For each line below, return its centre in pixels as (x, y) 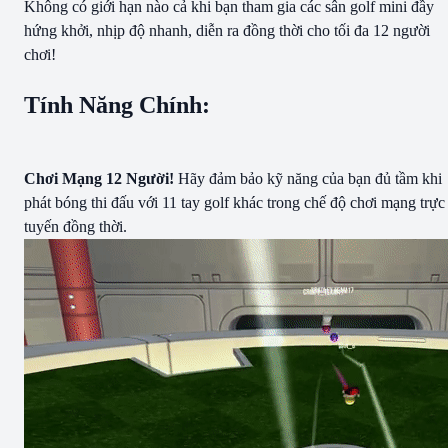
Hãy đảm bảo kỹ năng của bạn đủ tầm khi (308, 178)
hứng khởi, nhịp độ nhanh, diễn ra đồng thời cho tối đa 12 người (227, 30)
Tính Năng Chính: (117, 104)
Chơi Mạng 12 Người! (99, 178)
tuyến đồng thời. (75, 226)
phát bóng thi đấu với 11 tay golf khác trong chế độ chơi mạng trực (234, 202)
